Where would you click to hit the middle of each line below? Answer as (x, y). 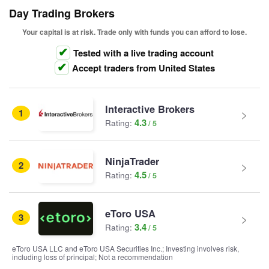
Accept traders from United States (143, 68)
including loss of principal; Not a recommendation (92, 257)
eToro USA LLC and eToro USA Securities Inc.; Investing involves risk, (125, 248)
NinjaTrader (132, 161)
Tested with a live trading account (143, 53)
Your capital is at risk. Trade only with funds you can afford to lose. (134, 32)
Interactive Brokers (150, 108)
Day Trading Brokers (62, 13)
